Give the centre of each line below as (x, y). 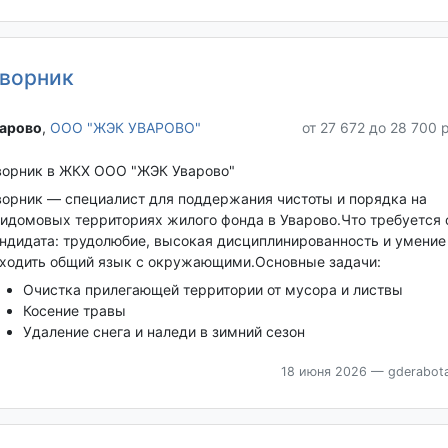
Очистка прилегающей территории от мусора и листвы (212, 289)
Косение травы (74, 310)
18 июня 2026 (323, 371)
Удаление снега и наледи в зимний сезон (163, 331)
